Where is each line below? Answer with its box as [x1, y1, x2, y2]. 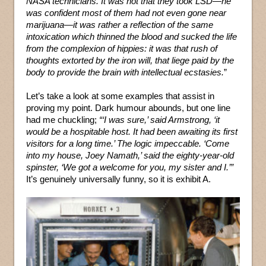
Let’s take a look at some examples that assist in [26, 91, 214, 101]
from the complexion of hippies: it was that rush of [26, 43, 217, 53]
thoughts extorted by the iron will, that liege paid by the [26, 55, 234, 65]
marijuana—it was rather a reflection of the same [26, 20, 213, 30]
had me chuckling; [26, 115, 99, 125]
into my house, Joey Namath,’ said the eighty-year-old [26, 150, 234, 160]
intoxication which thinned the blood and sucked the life [26, 31, 237, 42]
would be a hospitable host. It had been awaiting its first [26, 126, 237, 137]
